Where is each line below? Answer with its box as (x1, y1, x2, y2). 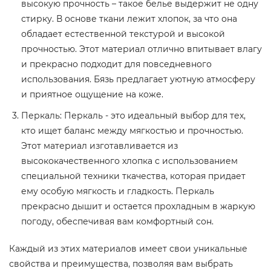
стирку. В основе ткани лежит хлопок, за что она (21, 13, 237, 24)
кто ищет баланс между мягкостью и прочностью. (21, 125, 243, 136)
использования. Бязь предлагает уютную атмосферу (21, 74, 255, 85)
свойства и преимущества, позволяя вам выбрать (9, 258, 233, 269)
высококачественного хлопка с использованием (21, 155, 238, 166)
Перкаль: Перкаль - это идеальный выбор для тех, (21, 110, 246, 121)
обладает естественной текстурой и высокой (21, 28, 225, 39)
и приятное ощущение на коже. (21, 89, 163, 100)
